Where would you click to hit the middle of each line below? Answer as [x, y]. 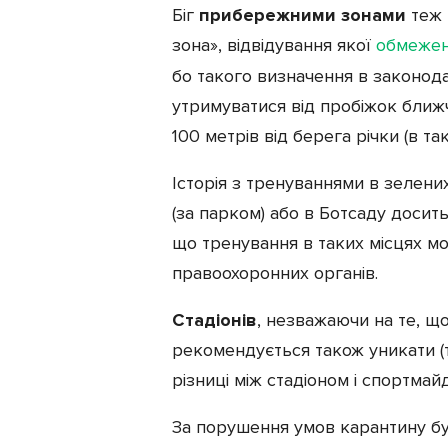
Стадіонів [214, 319]
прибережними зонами [302, 14]
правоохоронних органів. [275, 272]
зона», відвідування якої [274, 44]
